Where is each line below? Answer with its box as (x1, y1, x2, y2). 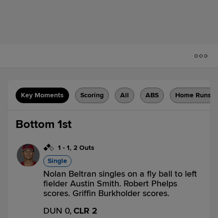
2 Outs (73, 144, 94, 152)
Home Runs (175, 91, 211, 99)
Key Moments (21, 91, 64, 99)
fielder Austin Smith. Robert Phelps (43, 178, 177, 189)
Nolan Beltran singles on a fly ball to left (43, 168, 197, 179)
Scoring (80, 91, 104, 99)
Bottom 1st (16, 117, 72, 131)
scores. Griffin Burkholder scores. (43, 188, 169, 199)
